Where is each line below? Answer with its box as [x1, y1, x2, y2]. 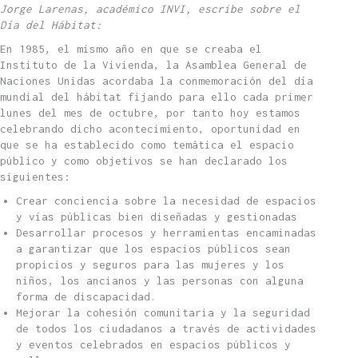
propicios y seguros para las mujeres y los [16, 258, 284, 272]
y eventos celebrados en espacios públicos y [16, 338, 291, 352]
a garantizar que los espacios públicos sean [16, 242, 291, 256]
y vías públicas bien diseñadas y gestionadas [16, 210, 297, 224]
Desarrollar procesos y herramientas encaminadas [16, 226, 316, 240]
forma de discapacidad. [16, 290, 157, 304]
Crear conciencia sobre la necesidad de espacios [16, 194, 316, 208]
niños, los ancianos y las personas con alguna [16, 274, 304, 288]
